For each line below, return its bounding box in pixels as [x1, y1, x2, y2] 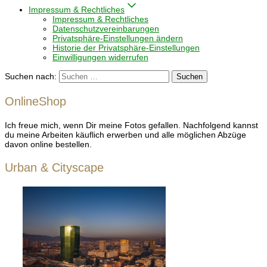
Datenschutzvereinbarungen [52, 24, 159, 33]
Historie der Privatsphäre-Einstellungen [52, 43, 200, 52]
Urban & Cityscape [5, 161, 104, 174]
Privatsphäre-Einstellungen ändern [52, 33, 183, 43]
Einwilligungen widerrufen [52, 52, 148, 62]
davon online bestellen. [5, 139, 92, 149]
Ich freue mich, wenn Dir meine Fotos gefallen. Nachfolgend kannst [5, 120, 258, 130]
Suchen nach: [5, 72, 57, 81]
